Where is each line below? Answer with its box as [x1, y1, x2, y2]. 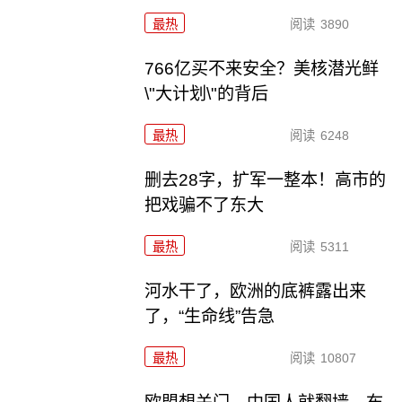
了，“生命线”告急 [144, 306, 275, 326]
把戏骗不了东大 [144, 195, 265, 214]
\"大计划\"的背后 [144, 83, 269, 103]
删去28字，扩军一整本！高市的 [144, 170, 387, 189]
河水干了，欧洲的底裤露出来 [144, 281, 367, 301]
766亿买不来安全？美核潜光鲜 [144, 58, 380, 78]
